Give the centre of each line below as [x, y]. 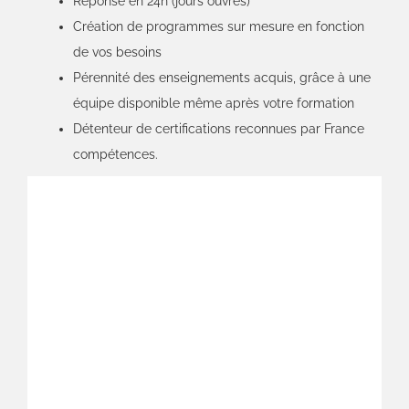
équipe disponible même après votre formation [214, 103]
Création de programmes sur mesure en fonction [219, 26]
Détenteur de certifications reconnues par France [219, 128]
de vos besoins [117, 52]
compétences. [115, 154]
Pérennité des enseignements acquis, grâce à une [222, 77]
